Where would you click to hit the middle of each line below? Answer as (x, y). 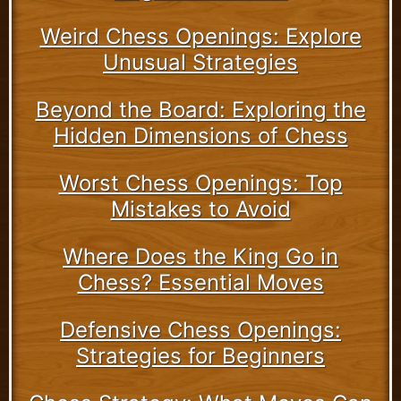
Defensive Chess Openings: (200, 329)
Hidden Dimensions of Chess (200, 135)
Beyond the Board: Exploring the (200, 109)
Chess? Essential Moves (200, 282)
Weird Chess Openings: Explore (200, 36)
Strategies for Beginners (200, 355)
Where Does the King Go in (200, 256)
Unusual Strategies (200, 62)
